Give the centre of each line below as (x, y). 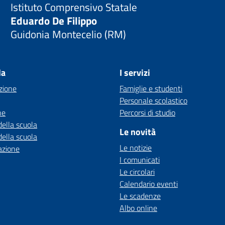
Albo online (138, 208)
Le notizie (136, 148)
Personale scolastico (153, 100)
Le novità (138, 132)
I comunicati (140, 160)
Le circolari (137, 172)
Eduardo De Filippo (54, 20)
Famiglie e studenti (151, 88)
